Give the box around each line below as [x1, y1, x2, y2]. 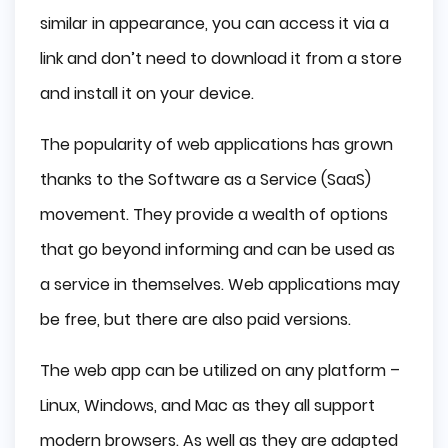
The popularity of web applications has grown [40, 132, 393, 156]
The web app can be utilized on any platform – [40, 358, 400, 382]
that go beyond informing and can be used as [40, 237, 395, 261]
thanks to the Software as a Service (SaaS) [40, 167, 371, 191]
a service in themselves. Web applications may [40, 272, 400, 296]
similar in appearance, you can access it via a [40, 11, 389, 35]
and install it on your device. [40, 81, 254, 105]
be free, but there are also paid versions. [40, 307, 351, 331]
